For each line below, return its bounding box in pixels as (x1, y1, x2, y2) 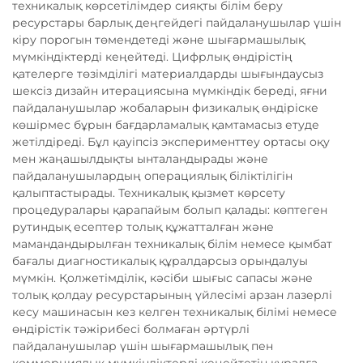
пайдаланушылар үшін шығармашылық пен (12, 339, 273, 354)
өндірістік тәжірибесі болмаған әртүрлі (12, 322, 250, 337)
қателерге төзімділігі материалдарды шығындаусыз (12, 66, 323, 82)
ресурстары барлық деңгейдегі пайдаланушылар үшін (12, 15, 341, 31)
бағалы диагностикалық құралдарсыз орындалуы (12, 254, 308, 269)
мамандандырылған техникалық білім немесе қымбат (12, 237, 332, 252)
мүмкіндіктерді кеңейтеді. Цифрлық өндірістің (12, 49, 293, 65)
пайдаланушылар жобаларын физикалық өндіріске (12, 100, 318, 116)
